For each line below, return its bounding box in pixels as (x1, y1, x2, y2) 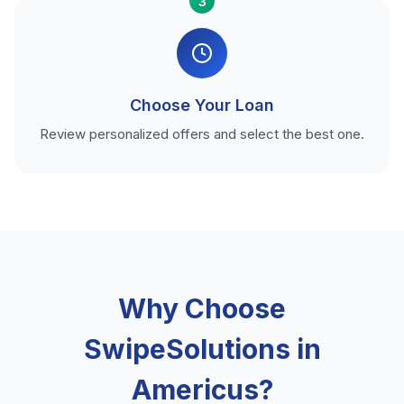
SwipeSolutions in (83, 333, 321, 366)
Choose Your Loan (130, 96, 274, 115)
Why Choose (118, 292, 286, 326)
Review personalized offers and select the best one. (40, 125, 364, 143)
